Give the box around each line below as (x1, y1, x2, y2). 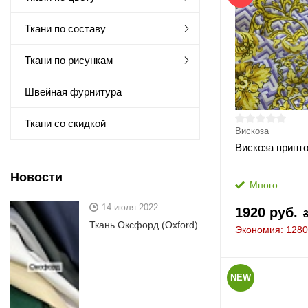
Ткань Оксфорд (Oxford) (89, 219, 198, 230)
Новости (10, 170, 63, 184)
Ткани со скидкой (25, 118, 106, 129)
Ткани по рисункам (25, 54, 113, 66)
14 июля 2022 (102, 202, 158, 212)
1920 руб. (234, 205, 298, 220)
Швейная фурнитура (25, 86, 122, 98)
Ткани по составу (25, 23, 106, 34)
